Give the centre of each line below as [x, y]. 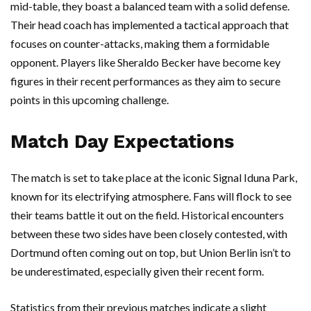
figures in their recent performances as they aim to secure [145, 81]
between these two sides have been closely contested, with [149, 234]
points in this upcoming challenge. [90, 100]
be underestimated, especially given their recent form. [137, 271]
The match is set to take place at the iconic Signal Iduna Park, [154, 178]
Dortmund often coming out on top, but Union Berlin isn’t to [151, 253]
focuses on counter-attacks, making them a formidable [140, 44]
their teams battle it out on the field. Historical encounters [147, 215]
